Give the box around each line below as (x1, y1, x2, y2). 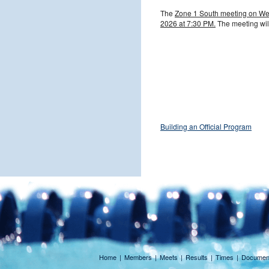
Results (186, 252, 208, 262)
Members (124, 252, 152, 262)
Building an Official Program (160, 121, 252, 131)
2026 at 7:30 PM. (160, 18, 216, 28)
